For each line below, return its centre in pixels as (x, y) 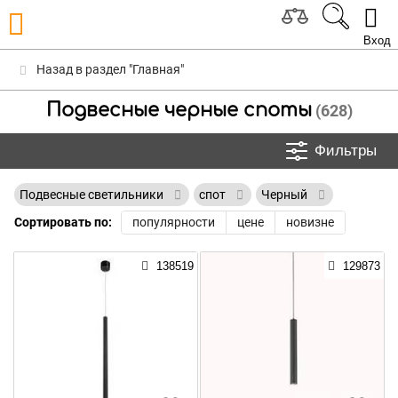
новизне (310, 222)
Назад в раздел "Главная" (109, 69)
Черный (286, 195)
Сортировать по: (63, 222)
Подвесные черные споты (179, 110)
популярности (174, 222)
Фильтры (346, 151)
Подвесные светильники (93, 195)
